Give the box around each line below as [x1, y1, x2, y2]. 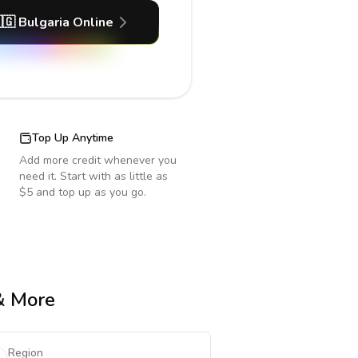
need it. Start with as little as [19, 169, 168, 184]
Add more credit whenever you [19, 153, 177, 168]
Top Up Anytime [32, 130, 113, 145]
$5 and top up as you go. [19, 185, 146, 200]
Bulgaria [18, 14, 70, 31]
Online [69, 14, 113, 31]
